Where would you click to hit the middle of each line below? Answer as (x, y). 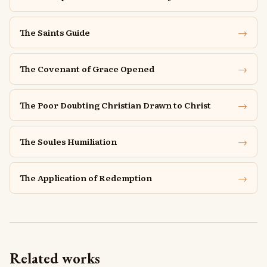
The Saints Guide (55, 32)
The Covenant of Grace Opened (87, 69)
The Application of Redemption (86, 178)
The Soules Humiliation (68, 141)
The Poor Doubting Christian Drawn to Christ (115, 105)
